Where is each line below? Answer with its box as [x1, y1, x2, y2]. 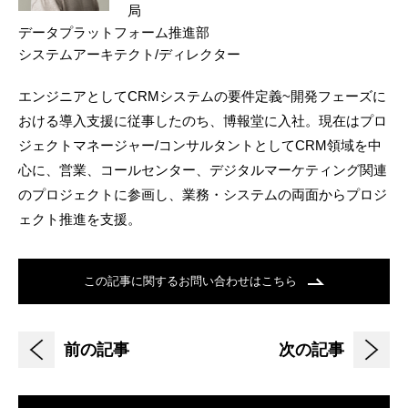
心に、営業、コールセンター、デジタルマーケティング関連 [18, 162, 387, 178]
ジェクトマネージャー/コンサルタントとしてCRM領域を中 [18, 138, 382, 154]
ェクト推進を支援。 [18, 211, 141, 228]
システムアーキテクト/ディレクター [18, 46, 240, 63]
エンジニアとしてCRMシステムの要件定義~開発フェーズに [18, 88, 386, 105]
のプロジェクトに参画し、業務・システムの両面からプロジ [18, 187, 387, 203]
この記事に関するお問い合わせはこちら [84, 274, 301, 289]
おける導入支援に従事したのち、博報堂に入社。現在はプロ [18, 113, 387, 129]
